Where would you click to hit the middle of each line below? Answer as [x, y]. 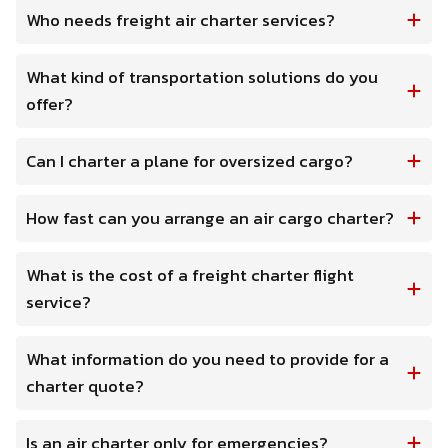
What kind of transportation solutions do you [202, 76]
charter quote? [85, 385]
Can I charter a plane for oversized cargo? [189, 160]
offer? [49, 103]
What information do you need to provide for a [207, 358]
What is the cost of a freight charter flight [190, 274]
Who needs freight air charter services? [180, 19]
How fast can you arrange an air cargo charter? [210, 217]
